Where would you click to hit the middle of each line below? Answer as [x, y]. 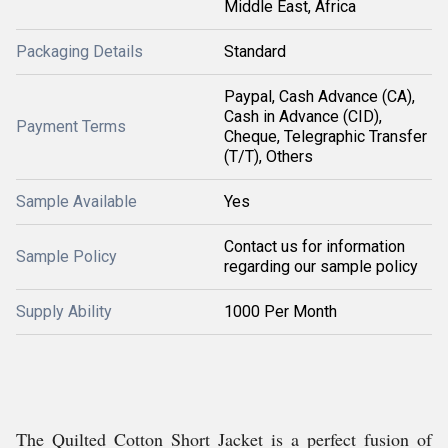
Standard [255, 51]
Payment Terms [71, 126]
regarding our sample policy [321, 266]
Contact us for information [314, 246]
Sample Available [76, 201]
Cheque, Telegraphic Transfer [325, 136]
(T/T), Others [268, 156]
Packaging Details [79, 51]
